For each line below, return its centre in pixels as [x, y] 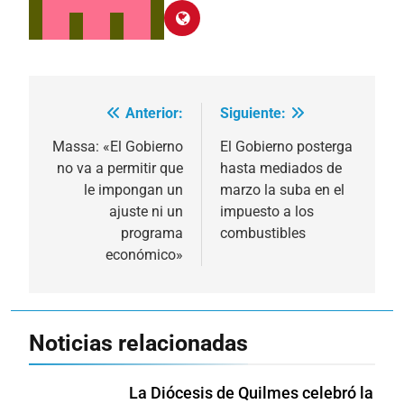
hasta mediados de [281, 168]
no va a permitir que [120, 168]
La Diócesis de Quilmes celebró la [251, 393]
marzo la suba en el [282, 189]
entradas [89, 183]
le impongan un [133, 189]
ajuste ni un [146, 211]
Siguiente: [253, 113]
